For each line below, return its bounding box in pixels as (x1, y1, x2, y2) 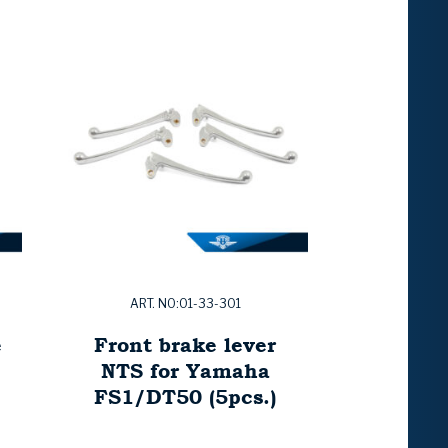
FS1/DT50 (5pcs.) (94, 382, 276, 412)
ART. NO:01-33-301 (129, 296, 241, 312)
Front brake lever (94, 330, 276, 360)
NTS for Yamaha (100, 356, 270, 386)
